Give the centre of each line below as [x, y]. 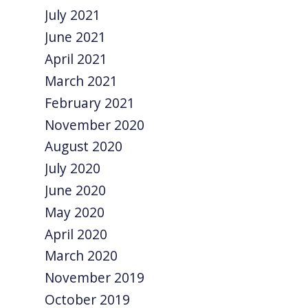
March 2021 [81, 80]
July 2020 [73, 168]
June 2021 [76, 37]
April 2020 [76, 234]
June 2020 [76, 190]
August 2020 [84, 146]
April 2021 [76, 59]
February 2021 [90, 102]
